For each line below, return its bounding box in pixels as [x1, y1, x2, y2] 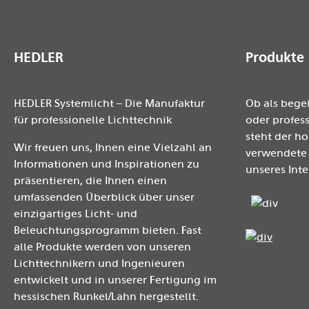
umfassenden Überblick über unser [14, 191, 195, 203]
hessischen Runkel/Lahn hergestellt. [14, 290, 199, 303]
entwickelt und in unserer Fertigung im [14, 274, 217, 286]
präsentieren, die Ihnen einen [14, 175, 167, 187]
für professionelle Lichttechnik [14, 114, 172, 126]
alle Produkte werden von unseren [14, 241, 191, 253]
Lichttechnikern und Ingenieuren [14, 257, 185, 270]
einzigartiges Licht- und [14, 208, 137, 220]
